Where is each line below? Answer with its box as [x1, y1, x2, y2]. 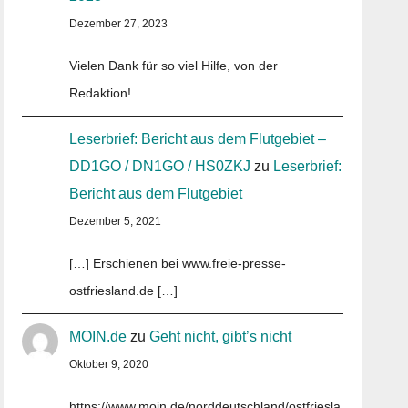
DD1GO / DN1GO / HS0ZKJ [69, 158, 251, 174]
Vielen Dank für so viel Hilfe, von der [69, 58, 279, 73]
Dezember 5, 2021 [69, 215, 162, 228]
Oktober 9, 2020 [69, 358, 149, 371]
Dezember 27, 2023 [69, 17, 168, 30]
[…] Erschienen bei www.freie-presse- [69, 256, 287, 270]
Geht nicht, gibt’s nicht [149, 329, 292, 344]
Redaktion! [69, 86, 132, 100]
